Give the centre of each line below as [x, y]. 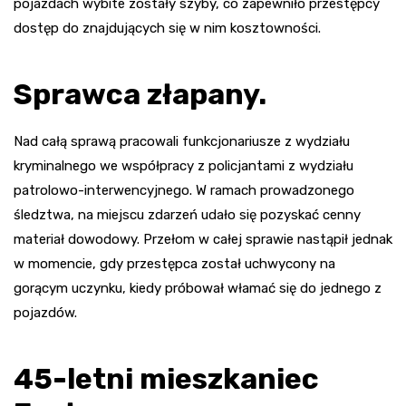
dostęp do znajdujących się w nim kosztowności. [167, 29]
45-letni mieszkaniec [166, 379]
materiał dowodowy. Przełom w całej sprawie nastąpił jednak [203, 240]
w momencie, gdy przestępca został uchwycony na [174, 264]
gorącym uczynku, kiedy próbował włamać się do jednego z [198, 289]
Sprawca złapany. [140, 95]
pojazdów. [45, 313]
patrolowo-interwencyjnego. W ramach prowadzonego [184, 191]
